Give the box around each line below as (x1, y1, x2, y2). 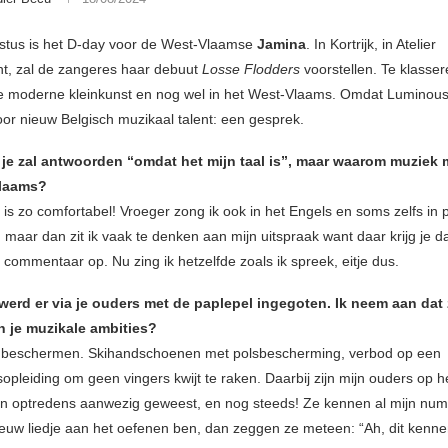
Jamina (253, 36, 306, 53)
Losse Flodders (202, 61, 300, 78)
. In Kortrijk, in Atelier (306, 36, 436, 53)
